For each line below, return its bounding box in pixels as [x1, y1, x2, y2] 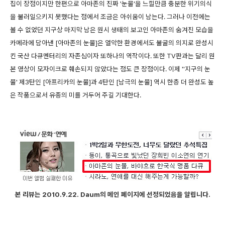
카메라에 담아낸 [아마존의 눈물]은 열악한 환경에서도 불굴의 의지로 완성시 [10, 39, 213, 47]
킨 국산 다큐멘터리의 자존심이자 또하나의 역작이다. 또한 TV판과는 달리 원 [10, 52, 215, 60]
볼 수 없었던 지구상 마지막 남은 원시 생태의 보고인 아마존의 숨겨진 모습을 [10, 26, 213, 34]
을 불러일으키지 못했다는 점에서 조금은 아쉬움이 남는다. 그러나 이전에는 [10, 13, 210, 21]
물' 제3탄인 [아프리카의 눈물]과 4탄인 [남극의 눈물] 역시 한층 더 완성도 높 [10, 78, 214, 86]
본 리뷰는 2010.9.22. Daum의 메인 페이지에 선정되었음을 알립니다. [15, 190, 210, 199]
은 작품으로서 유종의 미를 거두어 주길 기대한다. [10, 91, 141, 99]
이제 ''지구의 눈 [168, 65, 210, 73]
